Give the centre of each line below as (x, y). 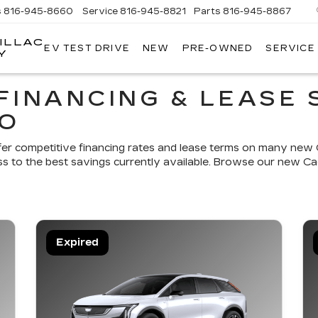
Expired (77, 242)
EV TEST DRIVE (87, 49)
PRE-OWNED (218, 49)
